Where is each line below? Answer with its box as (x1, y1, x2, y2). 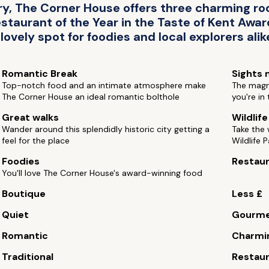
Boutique (2, 187, 46, 200)
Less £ (231, 187, 262, 200)
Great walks (2, 111, 59, 124)
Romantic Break (2, 67, 78, 80)
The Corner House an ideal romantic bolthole (2, 91, 180, 102)
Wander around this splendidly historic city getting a (2, 124, 210, 134)
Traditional (2, 250, 54, 263)
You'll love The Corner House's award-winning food (2, 168, 203, 178)
